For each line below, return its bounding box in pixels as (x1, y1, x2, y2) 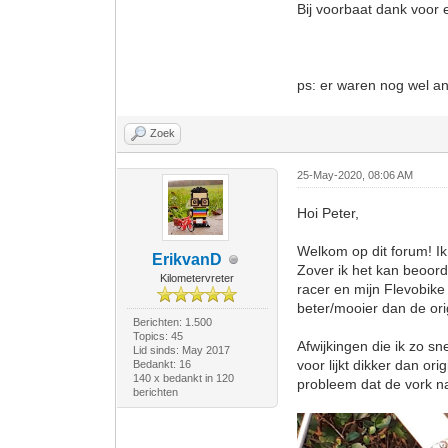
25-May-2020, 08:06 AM (297, 169, 414, 182)
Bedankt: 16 (132, 358, 191, 371)
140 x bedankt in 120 (132, 372, 234, 385)
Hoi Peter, (297, 205, 360, 222)
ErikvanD (152, 251, 223, 269)
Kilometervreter (160, 272, 235, 285)
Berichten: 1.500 (132, 316, 212, 329)
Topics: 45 (132, 330, 183, 343)
